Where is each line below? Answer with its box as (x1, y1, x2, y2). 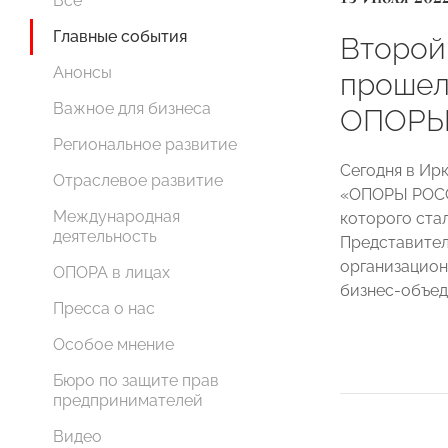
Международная (53, 207, 180, 226)
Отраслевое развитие (53, 171, 223, 190)
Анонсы (53, 63, 112, 82)
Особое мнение (53, 335, 174, 354)
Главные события (53, 27, 187, 46)
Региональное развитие (53, 135, 237, 154)
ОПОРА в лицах (53, 263, 170, 282)
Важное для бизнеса (53, 99, 211, 118)
